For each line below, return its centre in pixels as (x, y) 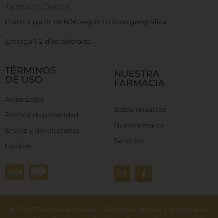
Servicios (129, 141)
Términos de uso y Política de (156, 209)
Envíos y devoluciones (42, 130)
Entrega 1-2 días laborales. (48, 41)
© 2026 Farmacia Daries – (57, 209)
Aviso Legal (24, 99)
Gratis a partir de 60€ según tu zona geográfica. (86, 22)
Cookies (18, 146)
